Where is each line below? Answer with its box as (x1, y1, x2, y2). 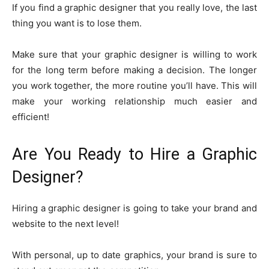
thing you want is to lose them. (12, 17, 142, 29)
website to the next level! (12, 218, 119, 230)
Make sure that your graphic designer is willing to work (12, 49, 257, 61)
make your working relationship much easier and (12, 95, 257, 107)
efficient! (12, 111, 49, 123)
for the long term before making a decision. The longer (12, 64, 257, 76)
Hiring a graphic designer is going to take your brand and (12, 202, 257, 214)
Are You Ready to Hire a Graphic (12, 145, 257, 165)
